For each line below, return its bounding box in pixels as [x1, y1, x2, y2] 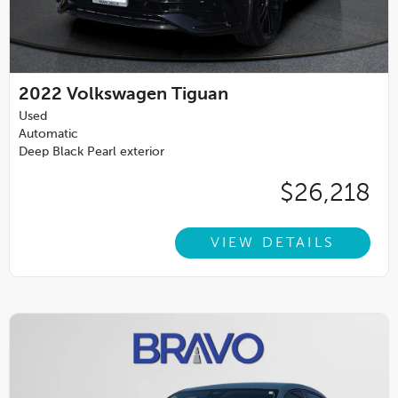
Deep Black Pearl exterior [19, 146, 164, 159]
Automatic [19, 128, 78, 141]
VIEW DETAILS [210, 235, 335, 251]
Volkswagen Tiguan [67, 86, 228, 105]
